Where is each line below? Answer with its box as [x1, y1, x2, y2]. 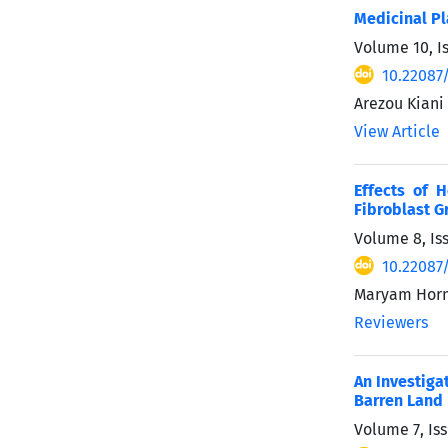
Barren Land [354, 390, 443, 410]
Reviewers [354, 312, 428, 332]
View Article [354, 121, 440, 141]
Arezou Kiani [354, 93, 444, 113]
